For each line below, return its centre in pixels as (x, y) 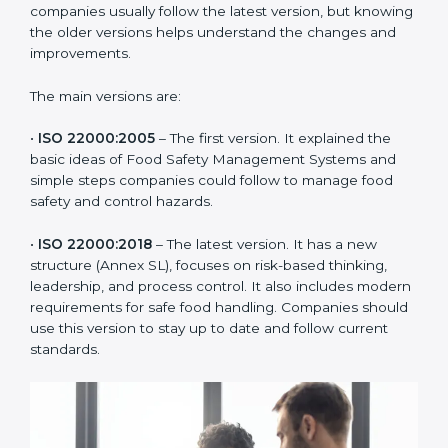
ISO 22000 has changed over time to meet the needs (214, 31)
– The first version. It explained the (273, 222)
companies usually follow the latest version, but (190, 94)
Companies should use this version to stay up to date (210, 412)
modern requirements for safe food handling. (182, 391)
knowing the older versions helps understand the (198, 115)
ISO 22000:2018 (95, 328)
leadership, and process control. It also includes (191, 370)
